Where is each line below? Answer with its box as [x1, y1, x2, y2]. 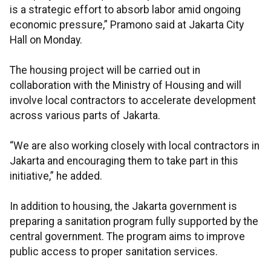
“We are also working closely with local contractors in [10, 140, 260, 152]
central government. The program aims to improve [10, 230, 245, 243]
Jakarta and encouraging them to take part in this [10, 155, 238, 168]
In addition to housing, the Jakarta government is [10, 200, 237, 213]
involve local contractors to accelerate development [10, 94, 256, 107]
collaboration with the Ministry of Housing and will [10, 79, 241, 92]
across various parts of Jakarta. [10, 109, 160, 122]
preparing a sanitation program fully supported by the [10, 215, 258, 228]
